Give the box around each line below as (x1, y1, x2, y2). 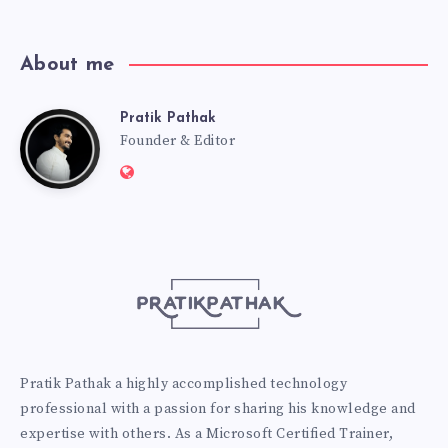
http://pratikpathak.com (133, 189, 319, 210)
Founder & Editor (120, 131, 235, 150)
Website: (133, 161, 198, 182)
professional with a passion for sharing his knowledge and (20, 399, 416, 418)
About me (20, 54, 114, 75)
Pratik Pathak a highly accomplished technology (20, 374, 347, 393)
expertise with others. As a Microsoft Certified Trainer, (20, 424, 393, 443)
